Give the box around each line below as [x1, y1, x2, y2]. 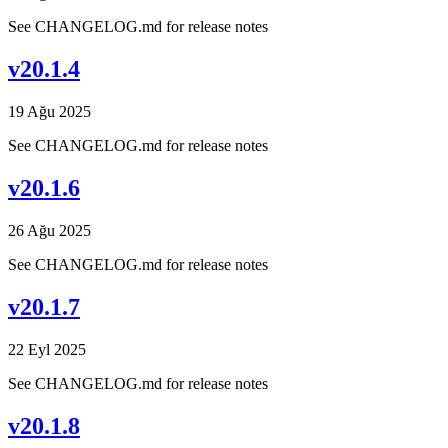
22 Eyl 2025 [8, 340, 86, 358]
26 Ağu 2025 [8, 222, 91, 240]
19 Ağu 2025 [8, 103, 91, 121]
